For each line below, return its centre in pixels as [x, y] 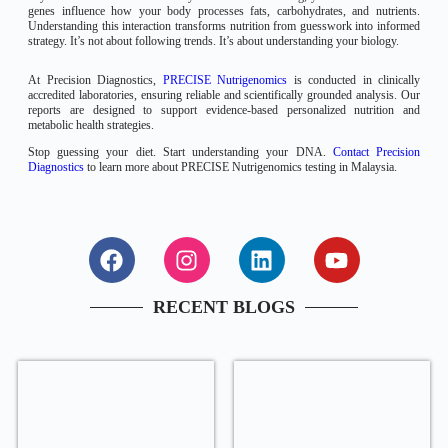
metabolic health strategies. [91, 125]
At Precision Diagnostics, [95, 80]
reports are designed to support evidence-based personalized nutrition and [224, 110]
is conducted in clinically [353, 80]
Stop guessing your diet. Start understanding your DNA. [180, 152]
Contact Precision [376, 152]
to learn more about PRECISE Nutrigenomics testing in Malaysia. [240, 167]
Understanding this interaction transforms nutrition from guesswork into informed [224, 26]
